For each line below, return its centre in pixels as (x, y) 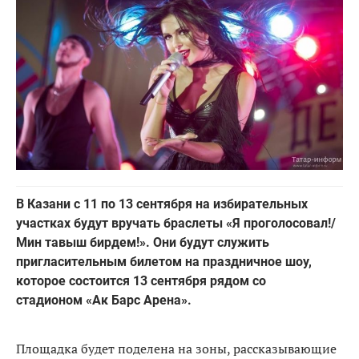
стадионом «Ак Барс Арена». (105, 300)
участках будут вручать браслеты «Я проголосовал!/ (176, 223)
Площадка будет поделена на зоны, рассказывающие (176, 348)
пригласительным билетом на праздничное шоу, (164, 261)
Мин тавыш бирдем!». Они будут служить (143, 242)
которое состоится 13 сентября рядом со (141, 280)
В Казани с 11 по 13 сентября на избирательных (162, 204)
